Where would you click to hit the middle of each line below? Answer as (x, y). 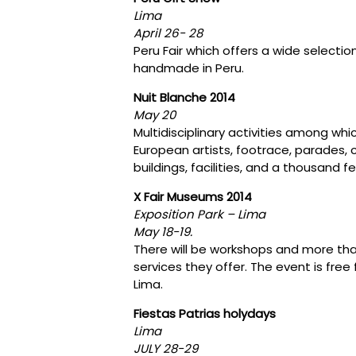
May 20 (156, 114)
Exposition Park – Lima (199, 214)
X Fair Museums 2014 (193, 196)
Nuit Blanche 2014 (184, 97)
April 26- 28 (168, 33)
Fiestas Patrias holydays (205, 313)
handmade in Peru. (189, 68)
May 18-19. (163, 231)
